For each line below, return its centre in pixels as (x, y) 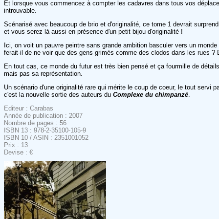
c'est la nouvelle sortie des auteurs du (58, 94)
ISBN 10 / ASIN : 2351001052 (46, 137)
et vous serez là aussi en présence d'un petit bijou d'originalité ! (93, 31)
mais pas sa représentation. (43, 73)
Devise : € (18, 152)
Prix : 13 (16, 145)
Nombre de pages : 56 (35, 123)
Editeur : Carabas (29, 108)
